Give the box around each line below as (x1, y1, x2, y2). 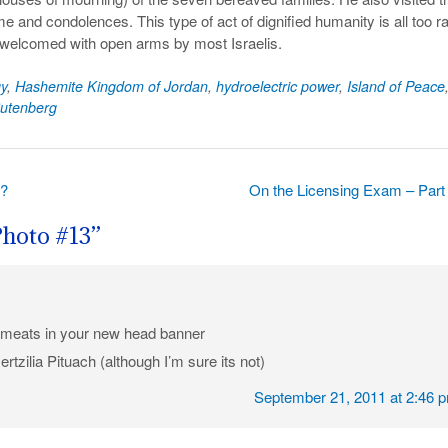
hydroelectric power (216, 76, 339, 96)
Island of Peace (347, 76, 445, 96)
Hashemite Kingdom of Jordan (15, 76, 208, 96)
